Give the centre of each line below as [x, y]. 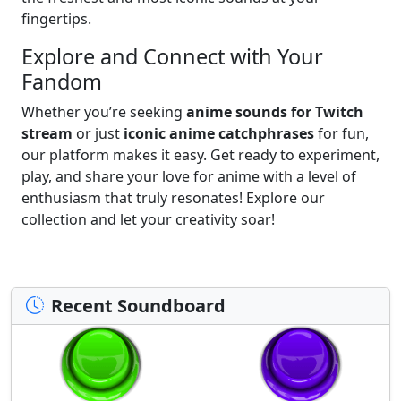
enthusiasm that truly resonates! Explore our [173, 197]
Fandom [62, 81]
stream [47, 133]
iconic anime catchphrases [219, 133]
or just [98, 133]
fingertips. [56, 18]
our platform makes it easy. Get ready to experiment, [200, 154]
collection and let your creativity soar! [148, 219]
